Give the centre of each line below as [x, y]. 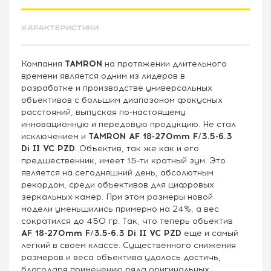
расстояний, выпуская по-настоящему [103, 112]
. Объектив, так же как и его [137, 148]
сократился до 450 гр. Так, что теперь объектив [127, 221]
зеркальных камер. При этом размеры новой [117, 197]
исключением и [55, 136]
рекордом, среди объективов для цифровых [118, 184]
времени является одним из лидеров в [103, 76]
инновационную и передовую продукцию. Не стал [129, 124]
